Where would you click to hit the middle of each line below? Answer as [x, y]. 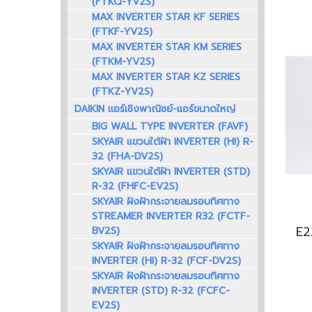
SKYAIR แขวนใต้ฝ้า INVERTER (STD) [171, 172]
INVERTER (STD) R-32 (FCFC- [161, 291]
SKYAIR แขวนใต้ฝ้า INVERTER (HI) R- [173, 142]
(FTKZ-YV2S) [123, 92]
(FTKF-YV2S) [122, 32]
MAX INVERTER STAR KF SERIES [166, 17]
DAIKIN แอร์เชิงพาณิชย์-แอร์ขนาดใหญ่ [155, 109]
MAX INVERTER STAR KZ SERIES [166, 77]
